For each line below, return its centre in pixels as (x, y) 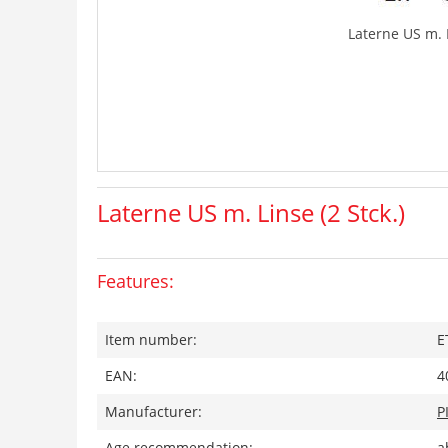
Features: (135, 281)
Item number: (151, 339)
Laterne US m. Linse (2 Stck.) (251, 212)
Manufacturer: (153, 411)
